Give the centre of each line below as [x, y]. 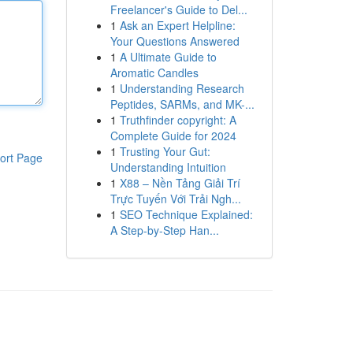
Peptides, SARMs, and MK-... [182, 104]
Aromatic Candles [154, 72]
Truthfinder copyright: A [178, 120]
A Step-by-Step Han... [164, 230]
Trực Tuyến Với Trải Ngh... [175, 199]
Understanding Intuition [168, 167]
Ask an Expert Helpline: [177, 25]
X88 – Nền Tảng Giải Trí [180, 183]
